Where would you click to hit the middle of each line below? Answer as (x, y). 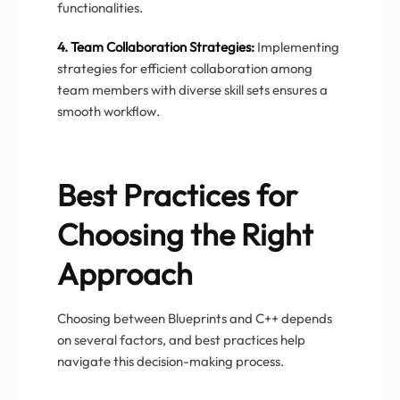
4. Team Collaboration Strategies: (156, 46)
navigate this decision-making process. (171, 361)
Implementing (297, 46)
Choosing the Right (185, 234)
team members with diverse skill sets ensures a (192, 89)
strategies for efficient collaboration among (185, 68)
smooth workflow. (108, 111)
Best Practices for (177, 195)
